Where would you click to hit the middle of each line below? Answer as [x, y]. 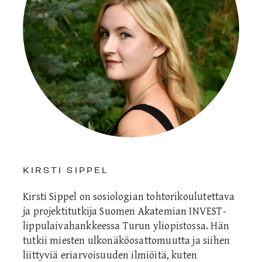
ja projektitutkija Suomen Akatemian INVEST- [125, 212]
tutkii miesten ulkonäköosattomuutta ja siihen [127, 241]
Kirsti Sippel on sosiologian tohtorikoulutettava [129, 197]
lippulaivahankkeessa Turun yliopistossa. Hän [126, 226]
